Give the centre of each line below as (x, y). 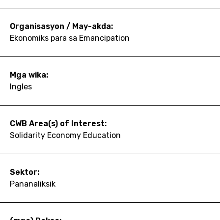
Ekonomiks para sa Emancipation (70, 38)
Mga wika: (29, 75)
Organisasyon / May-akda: (61, 26)
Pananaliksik (33, 184)
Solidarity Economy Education (65, 135)
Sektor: (25, 172)
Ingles (21, 86)
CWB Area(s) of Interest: (58, 123)
